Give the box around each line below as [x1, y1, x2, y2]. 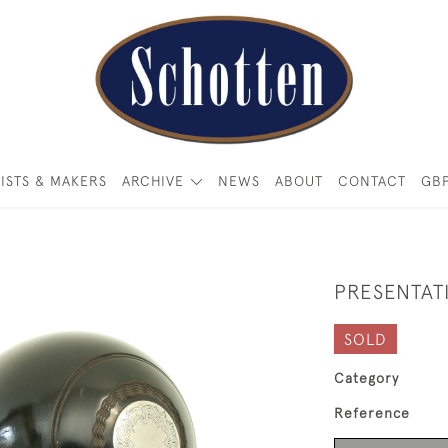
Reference [334, 405, 410, 421]
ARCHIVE [122, 173, 185, 189]
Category [334, 370, 399, 386]
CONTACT [337, 173, 406, 189]
